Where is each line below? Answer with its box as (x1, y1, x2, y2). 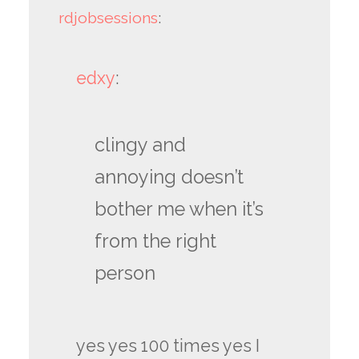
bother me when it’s (95, 197, 264, 220)
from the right (95, 229, 217, 252)
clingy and (95, 133, 187, 156)
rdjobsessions (58, 8, 159, 27)
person (95, 261, 156, 284)
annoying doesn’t (95, 165, 244, 188)
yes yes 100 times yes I (75, 336, 260, 357)
